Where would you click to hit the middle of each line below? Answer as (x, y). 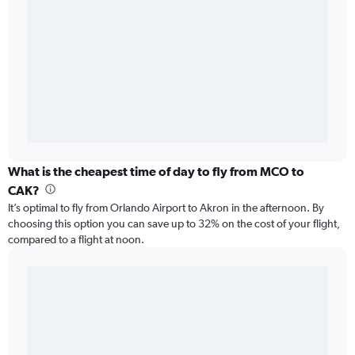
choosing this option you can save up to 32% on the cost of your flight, (174, 224)
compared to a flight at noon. (76, 240)
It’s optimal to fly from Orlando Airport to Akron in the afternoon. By (166, 208)
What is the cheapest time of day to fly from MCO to (156, 172)
